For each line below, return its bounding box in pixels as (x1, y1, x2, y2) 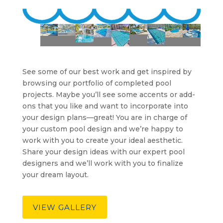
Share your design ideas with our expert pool (22, 147, 185, 157)
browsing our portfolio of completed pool (22, 79, 171, 88)
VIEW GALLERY (32, 202, 97, 212)
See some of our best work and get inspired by (22, 67, 192, 77)
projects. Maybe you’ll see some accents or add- (22, 90, 195, 100)
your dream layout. (22, 170, 89, 180)
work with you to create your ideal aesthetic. (22, 136, 183, 145)
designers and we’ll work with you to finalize (22, 159, 183, 168)
